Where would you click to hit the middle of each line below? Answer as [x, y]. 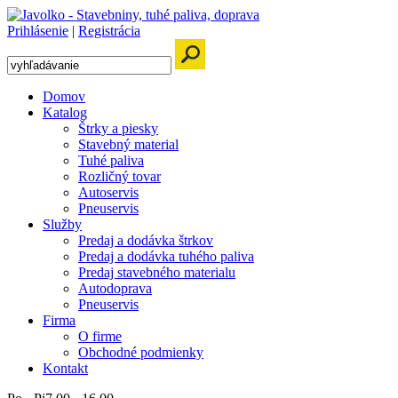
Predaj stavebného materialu [157, 272]
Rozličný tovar [119, 176]
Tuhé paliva [111, 160]
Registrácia [109, 31]
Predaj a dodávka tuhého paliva [166, 256]
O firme [100, 336]
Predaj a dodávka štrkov [146, 240]
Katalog [65, 112]
